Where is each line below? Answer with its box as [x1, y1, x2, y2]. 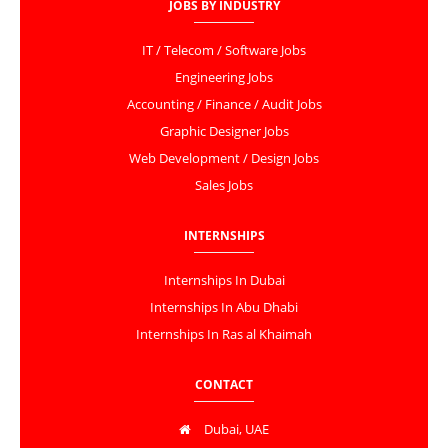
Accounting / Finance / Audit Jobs [126, 96, 322, 114]
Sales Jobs [195, 177, 253, 195]
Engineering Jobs [175, 69, 273, 87]
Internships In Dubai [163, 272, 285, 290]
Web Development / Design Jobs [129, 150, 319, 168]
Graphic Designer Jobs [159, 123, 289, 141]
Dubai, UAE [201, 421, 269, 439]
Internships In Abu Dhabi [150, 299, 298, 317]
